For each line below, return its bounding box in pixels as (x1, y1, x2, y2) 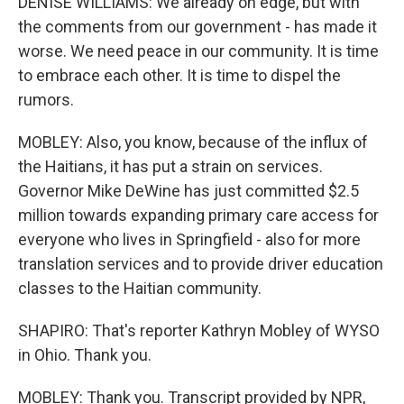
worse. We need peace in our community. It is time (18, 41, 379, 60)
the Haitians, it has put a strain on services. (18, 157, 323, 176)
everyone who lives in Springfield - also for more (18, 230, 361, 249)
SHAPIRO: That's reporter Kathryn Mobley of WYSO (18, 321, 380, 340)
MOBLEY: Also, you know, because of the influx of (18, 133, 368, 151)
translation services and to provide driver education (18, 254, 383, 273)
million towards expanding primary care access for (18, 206, 379, 225)
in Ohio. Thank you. (18, 345, 151, 364)
